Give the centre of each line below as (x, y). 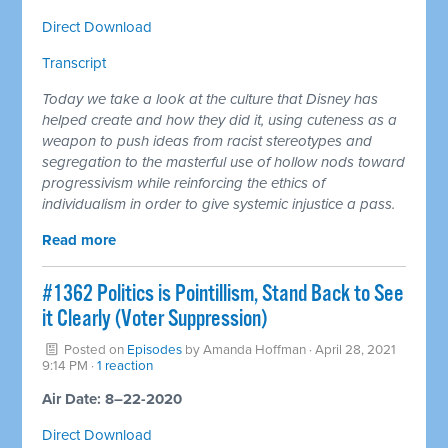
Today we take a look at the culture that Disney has (210, 98)
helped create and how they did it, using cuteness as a (220, 119)
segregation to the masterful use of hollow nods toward (224, 161)
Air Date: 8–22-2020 (112, 398)
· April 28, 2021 (351, 349)
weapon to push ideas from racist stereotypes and (207, 140)
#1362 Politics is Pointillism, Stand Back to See (223, 294)
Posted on (94, 349)
